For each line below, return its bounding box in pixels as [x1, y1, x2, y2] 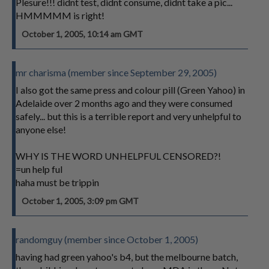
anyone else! [16, 124, 66, 135]
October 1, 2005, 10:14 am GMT [22, 29, 143, 39]
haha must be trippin [16, 177, 99, 188]
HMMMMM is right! [16, 10, 104, 21]
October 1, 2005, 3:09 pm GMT [22, 196, 139, 206]
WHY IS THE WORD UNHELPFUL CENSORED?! [16, 150, 221, 162]
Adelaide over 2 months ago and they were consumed [16, 97, 232, 109]
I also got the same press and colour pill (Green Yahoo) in [16, 84, 245, 95]
